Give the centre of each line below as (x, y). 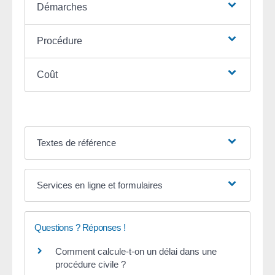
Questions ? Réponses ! (80, 228)
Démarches (62, 7)
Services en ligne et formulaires (99, 185)
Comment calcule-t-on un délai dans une (136, 252)
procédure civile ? (91, 265)
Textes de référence (76, 143)
